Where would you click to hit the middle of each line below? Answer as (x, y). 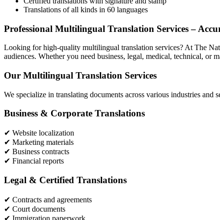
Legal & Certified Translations (65, 180)
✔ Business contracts (37, 152)
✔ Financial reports (34, 161)
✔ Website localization (39, 133)
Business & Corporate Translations (74, 113)
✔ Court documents (35, 209)
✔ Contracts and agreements (48, 199)
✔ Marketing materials (39, 142)
